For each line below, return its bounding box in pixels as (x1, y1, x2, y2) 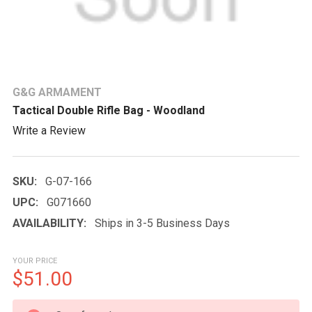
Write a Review (13, 123, 86, 137)
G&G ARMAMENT (13, 86, 102, 99)
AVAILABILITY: (13, 216, 86, 230)
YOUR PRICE (13, 256, 57, 265)
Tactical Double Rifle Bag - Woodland (13, 104, 205, 117)
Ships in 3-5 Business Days (95, 216, 230, 230)
